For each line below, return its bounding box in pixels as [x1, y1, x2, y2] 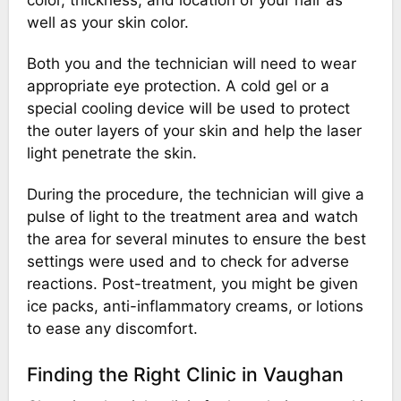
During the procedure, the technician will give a [26, 185, 364, 204]
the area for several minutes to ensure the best [26, 230, 366, 249]
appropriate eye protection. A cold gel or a [26, 76, 329, 95]
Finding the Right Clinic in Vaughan [26, 363, 344, 387]
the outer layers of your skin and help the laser [26, 121, 362, 140]
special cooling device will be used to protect [26, 98, 350, 117]
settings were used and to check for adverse [26, 252, 349, 271]
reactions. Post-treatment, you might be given [26, 275, 358, 294]
